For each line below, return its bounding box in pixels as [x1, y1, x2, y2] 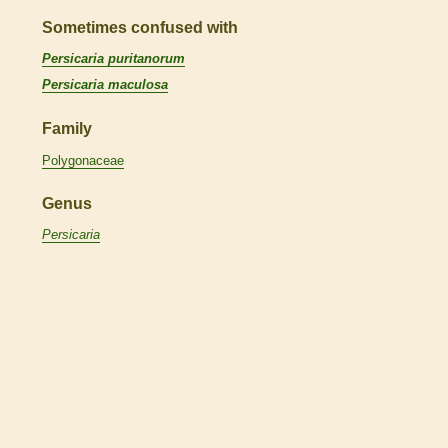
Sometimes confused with [42, 18, 238, 36]
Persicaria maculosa [42, 77, 168, 93]
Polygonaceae [42, 152, 124, 168]
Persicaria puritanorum [42, 51, 185, 67]
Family [42, 120, 92, 138]
